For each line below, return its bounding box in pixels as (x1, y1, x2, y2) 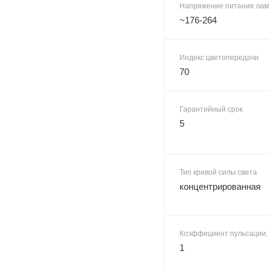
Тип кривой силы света (180, 168, 257, 177)
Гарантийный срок (180, 104, 243, 113)
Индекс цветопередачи (180, 53, 259, 62)
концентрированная (180, 181, 261, 192)
